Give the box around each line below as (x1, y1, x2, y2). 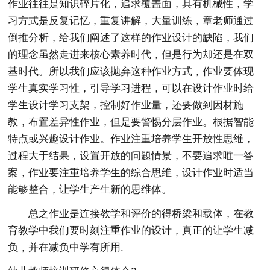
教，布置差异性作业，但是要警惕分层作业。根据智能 (8, 116, 254, 128)
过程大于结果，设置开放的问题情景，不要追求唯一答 (8, 150, 254, 162)
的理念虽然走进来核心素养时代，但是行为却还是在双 (8, 49, 254, 60)
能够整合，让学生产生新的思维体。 (8, 184, 172, 195)
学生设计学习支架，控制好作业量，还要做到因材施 (8, 99, 244, 111)
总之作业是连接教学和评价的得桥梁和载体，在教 (28, 208, 254, 219)
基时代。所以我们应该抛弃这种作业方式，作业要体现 (8, 66, 254, 77)
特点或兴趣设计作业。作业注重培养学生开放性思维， (8, 133, 254, 145)
